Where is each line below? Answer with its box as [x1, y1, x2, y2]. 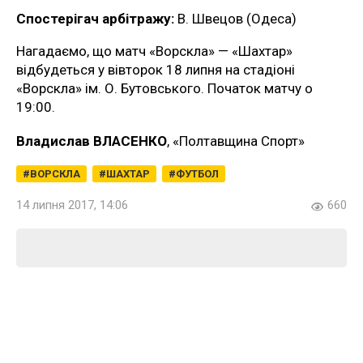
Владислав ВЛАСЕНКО [16, 132, 167, 149]
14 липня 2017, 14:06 [16, 197, 128, 212]
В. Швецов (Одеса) [174, 10, 297, 27]
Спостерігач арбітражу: [16, 10, 174, 27]
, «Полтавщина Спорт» [167, 132, 305, 149]
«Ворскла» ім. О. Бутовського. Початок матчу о [16, 79, 313, 96]
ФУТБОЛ [176, 167, 219, 180]
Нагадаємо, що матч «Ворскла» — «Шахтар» [16, 42, 293, 59]
